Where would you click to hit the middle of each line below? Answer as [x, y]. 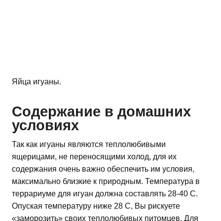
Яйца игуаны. [37, 81]
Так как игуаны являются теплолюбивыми [89, 145]
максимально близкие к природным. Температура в [106, 182]
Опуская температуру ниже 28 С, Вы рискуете [96, 206]
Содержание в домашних [101, 112]
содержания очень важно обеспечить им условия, [103, 169]
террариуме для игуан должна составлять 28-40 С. [105, 194]
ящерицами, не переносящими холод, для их [94, 157]
